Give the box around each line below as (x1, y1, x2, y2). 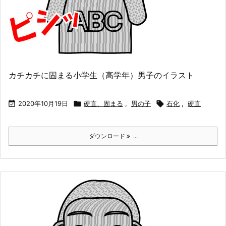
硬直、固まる (84, 99, 123, 108)
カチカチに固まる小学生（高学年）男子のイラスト (9, 70, 194, 81)
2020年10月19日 (18, 99, 68, 108)
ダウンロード (88, 132, 127, 140)
